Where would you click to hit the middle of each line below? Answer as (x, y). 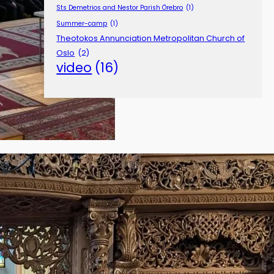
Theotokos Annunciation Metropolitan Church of (151, 39)
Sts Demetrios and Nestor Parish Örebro (120, 8)
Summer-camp (82, 24)
